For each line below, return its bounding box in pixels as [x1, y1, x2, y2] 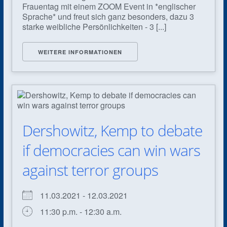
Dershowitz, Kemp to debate [22, 120, 202, 141]
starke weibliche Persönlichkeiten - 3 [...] [22, 20, 166, 32]
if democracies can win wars [22, 139, 200, 161]
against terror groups [22, 159, 158, 180]
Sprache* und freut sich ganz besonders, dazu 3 [22, 10, 194, 22]
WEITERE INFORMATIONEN [37, 48, 122, 56]
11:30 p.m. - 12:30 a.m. [40, 205, 122, 217]
